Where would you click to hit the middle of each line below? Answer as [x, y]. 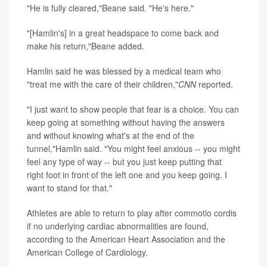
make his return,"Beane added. [86, 46]
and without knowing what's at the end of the [111, 135]
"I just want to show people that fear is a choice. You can [133, 109]
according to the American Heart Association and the [126, 239]
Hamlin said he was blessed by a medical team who [124, 71]
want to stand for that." [69, 187]
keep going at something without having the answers [126, 122]
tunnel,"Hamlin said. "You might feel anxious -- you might [133, 148]
